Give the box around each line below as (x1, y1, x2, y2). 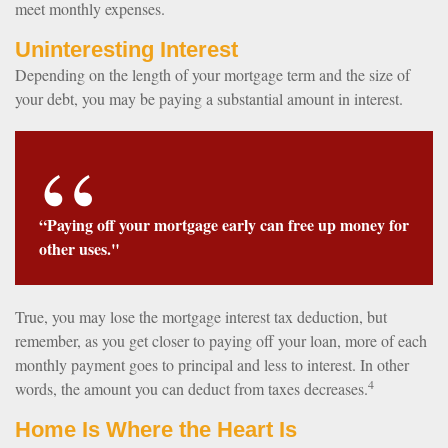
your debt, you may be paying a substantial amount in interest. (15, 88, 403, 110)
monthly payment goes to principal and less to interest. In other (15, 354, 409, 376)
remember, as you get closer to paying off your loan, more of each (15, 330, 427, 352)
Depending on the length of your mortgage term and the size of (15, 64, 410, 86)
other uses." (39, 237, 120, 261)
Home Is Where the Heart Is (15, 417, 297, 443)
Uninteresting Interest (15, 37, 238, 63)
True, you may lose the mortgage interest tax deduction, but (15, 306, 387, 328)
